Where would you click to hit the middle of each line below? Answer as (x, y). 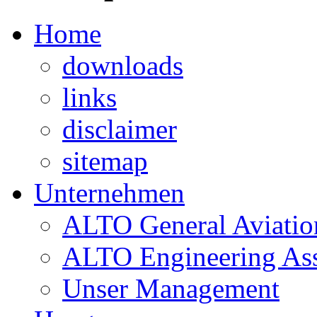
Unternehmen (109, 192)
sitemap (105, 161)
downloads (123, 65)
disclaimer (120, 129)
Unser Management (171, 288)
